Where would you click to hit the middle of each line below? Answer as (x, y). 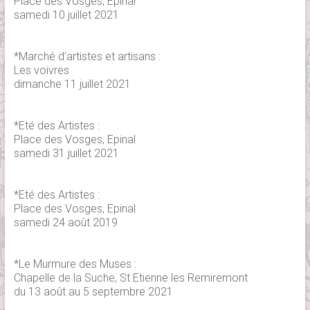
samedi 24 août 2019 (65, 222)
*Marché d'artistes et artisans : (87, 56)
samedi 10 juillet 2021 (66, 15)
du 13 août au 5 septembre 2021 (93, 291)
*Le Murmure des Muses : (75, 264)
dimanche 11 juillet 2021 (72, 84)
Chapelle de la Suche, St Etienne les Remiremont (130, 277)
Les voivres (41, 70)
